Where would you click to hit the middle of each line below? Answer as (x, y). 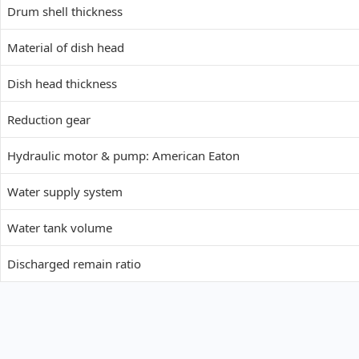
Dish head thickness (62, 84)
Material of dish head (66, 48)
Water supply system (65, 192)
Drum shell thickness (65, 12)
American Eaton (196, 156)
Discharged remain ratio (74, 264)
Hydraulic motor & (58, 156)
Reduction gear (49, 120)
